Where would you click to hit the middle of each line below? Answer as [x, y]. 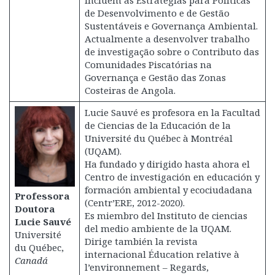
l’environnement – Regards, [146, 267]
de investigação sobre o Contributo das [172, 52]
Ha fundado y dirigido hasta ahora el [167, 164]
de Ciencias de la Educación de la [157, 125]
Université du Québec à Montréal [158, 138]
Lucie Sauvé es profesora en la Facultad [172, 112]
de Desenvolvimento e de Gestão [157, 13]
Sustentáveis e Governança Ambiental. [171, 26]
